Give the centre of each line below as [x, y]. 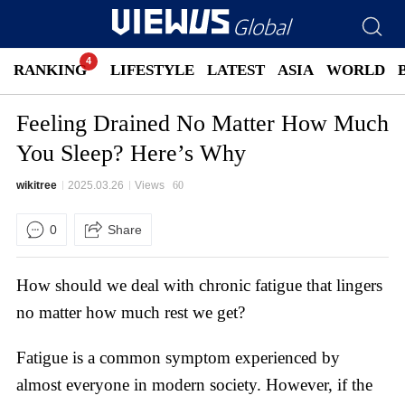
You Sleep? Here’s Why [131, 153]
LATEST [236, 71]
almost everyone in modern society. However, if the [194, 384]
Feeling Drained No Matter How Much [202, 123]
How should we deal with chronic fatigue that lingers [199, 285]
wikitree [37, 185]
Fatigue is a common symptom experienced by [178, 357]
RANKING [50, 71]
